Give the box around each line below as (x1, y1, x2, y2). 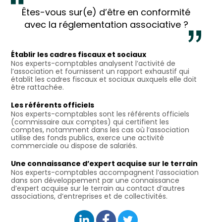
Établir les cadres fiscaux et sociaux (11, 50, 146, 60)
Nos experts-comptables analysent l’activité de (11, 58, 175, 69)
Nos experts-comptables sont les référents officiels (11, 109, 189, 119)
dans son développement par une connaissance (11, 175, 179, 186)
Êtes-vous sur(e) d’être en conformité (22, 6, 190, 19)
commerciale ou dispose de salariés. (11, 141, 137, 151)
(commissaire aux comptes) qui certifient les (11, 117, 169, 127)
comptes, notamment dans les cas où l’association (11, 125, 189, 135)
